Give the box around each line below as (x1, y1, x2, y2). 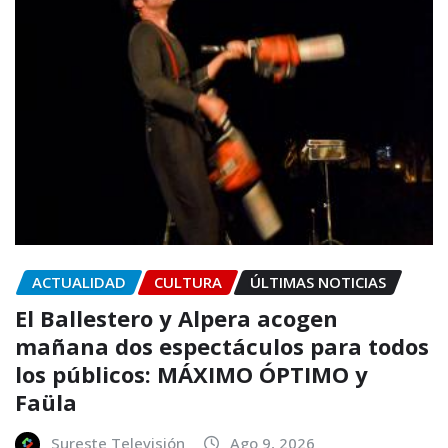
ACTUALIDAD (32, 271, 126, 292)
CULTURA (154, 271, 222, 292)
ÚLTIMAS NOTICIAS (250, 271, 386, 292)
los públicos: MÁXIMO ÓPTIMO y (15, 359, 368, 390)
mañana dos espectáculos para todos (15, 331, 429, 362)
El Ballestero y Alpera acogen (15, 303, 338, 334)
